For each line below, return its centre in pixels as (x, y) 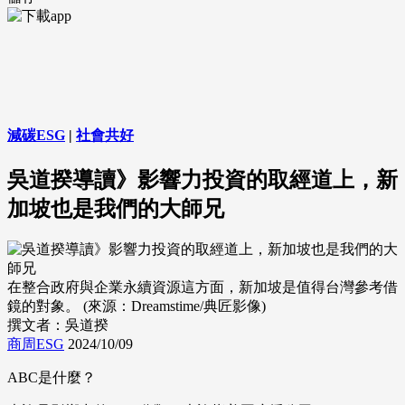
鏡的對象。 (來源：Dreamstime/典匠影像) (137, 306)
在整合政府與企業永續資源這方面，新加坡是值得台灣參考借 (202, 287)
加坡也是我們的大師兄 (116, 208)
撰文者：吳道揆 (58, 325)
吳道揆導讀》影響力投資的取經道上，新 (202, 179)
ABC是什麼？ (52, 378)
